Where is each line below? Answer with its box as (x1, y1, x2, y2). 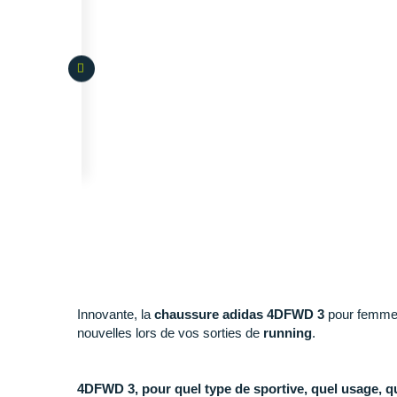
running (260, 325, 312, 341)
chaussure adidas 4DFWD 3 (151, 307, 324, 323)
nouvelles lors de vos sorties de (77, 325, 260, 341)
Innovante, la (77, 307, 151, 323)
